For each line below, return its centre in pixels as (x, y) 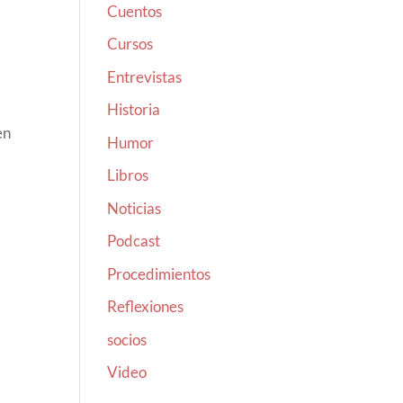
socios (127, 339)
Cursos (130, 44)
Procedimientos (159, 273)
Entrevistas (145, 76)
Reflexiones (146, 306)
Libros (128, 175)
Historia (134, 109)
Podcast (134, 241)
